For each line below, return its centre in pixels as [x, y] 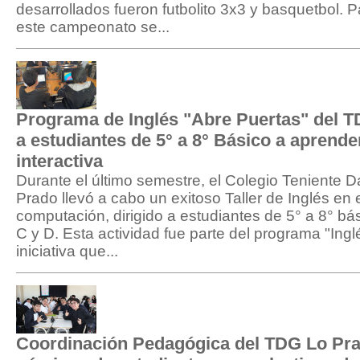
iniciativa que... [67, 251]
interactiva [59, 161]
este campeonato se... [93, 27]
